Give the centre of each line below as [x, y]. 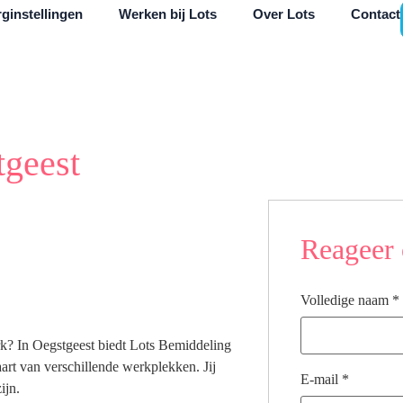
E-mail [321, 379]
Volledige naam [346, 300]
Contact [376, 14]
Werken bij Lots [168, 14]
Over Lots [284, 14]
